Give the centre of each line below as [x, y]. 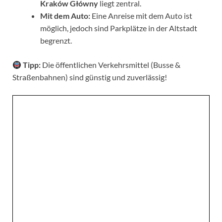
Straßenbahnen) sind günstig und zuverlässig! [90, 77]
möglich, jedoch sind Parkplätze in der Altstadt [119, 28]
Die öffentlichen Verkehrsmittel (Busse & [111, 65]
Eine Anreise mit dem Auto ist [141, 16]
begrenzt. [56, 41]
